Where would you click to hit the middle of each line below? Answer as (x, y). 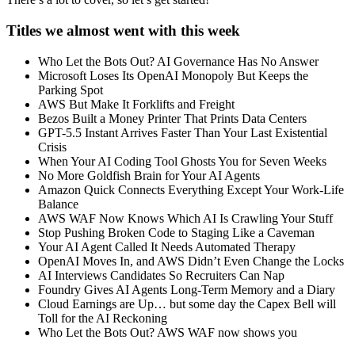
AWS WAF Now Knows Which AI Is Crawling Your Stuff (185, 218)
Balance (58, 204)
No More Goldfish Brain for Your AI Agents (149, 175)
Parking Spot (72, 90)
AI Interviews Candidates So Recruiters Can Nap (161, 275)
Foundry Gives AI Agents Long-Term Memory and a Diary (187, 289)
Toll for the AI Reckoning (103, 318)
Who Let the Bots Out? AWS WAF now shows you (168, 332)
